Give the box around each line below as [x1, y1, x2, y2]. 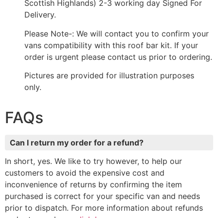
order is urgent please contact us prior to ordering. [24, 52, 212, 62]
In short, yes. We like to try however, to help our [5, 156, 182, 166]
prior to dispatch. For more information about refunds [5, 203, 203, 213]
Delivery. [24, 10, 56, 20]
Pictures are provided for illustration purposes [24, 71, 194, 81]
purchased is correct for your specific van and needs [5, 191, 200, 201]
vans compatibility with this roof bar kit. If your [24, 40, 198, 50]
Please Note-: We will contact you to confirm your [24, 28, 209, 38]
